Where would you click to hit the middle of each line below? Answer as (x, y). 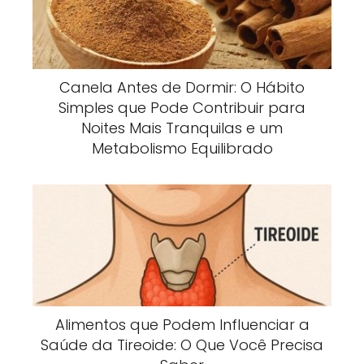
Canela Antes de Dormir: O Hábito (182, 88)
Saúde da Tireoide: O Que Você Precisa (182, 345)
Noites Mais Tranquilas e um (182, 128)
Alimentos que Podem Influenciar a (182, 325)
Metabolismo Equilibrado (182, 149)
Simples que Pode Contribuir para (182, 108)
